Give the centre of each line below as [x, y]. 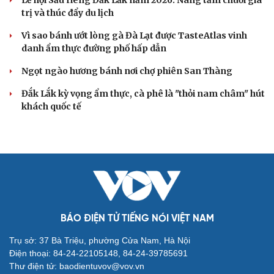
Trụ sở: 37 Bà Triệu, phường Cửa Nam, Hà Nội [100, 240]
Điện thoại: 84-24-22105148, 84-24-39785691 [98, 253]
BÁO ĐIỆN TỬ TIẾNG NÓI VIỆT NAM [137, 218]
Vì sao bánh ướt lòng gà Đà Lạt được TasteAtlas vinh [134, 35]
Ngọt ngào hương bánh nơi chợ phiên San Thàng [127, 71]
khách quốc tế [51, 106]
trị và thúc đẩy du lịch [68, 13]
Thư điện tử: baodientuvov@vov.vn [77, 266]
